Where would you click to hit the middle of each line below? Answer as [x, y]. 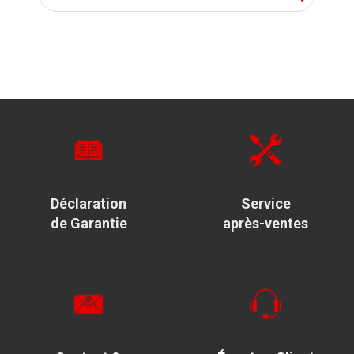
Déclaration [88, 203]
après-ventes [265, 223]
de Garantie [88, 223]
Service [265, 203]
